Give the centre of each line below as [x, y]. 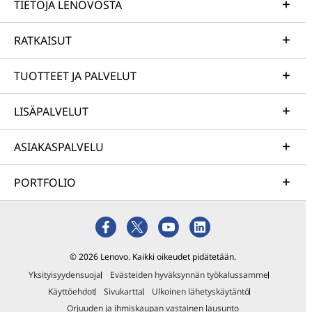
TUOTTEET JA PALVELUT [75, 76]
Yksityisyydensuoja [65, 275]
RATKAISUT [43, 41]
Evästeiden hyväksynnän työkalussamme [189, 275]
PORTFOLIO [45, 183]
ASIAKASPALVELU [59, 147]
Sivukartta [123, 292]
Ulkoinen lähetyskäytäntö [200, 292]
